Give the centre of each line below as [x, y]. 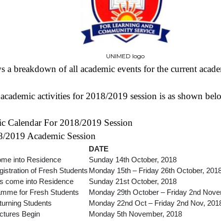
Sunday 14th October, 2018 [133, 160]
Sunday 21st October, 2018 [133, 181]
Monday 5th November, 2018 [135, 214]
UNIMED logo [125, 56]
